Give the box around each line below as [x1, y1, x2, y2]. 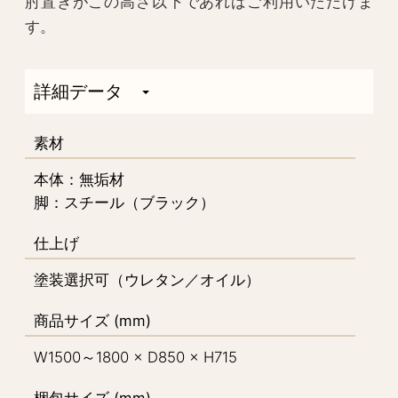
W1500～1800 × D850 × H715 [34, 347, 237, 366]
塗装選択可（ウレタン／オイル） [34, 270, 260, 289]
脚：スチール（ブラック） [34, 193, 215, 211]
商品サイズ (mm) [34, 311, 151, 330]
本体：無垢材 [34, 170, 124, 188]
